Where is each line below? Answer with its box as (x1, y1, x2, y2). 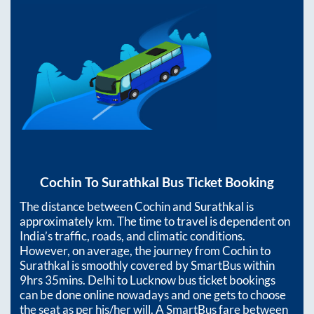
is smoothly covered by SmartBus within (69, 258, 275, 273)
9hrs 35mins (20, 273, 83, 288)
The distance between (20, 199, 135, 214)
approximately (20, 214, 96, 229)
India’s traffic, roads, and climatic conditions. (20, 228, 245, 244)
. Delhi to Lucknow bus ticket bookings (83, 273, 275, 288)
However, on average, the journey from (20, 243, 222, 259)
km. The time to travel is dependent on (96, 214, 290, 229)
